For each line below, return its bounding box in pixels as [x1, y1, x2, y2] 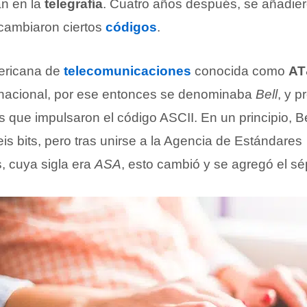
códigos [106, 20, 157, 34]
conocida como [191, 64, 288, 78]
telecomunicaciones [64, 64, 191, 78]
